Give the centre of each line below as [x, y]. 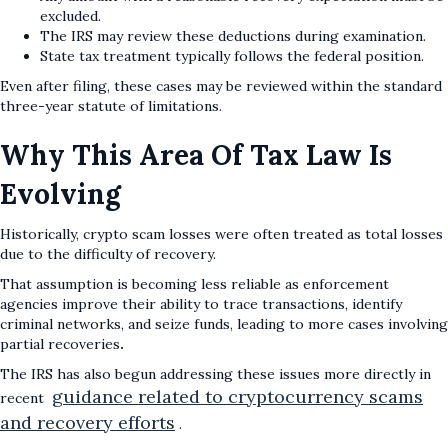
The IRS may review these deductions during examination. [233, 36]
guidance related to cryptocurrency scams [237, 397]
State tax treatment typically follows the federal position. [232, 56]
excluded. [70, 16]
